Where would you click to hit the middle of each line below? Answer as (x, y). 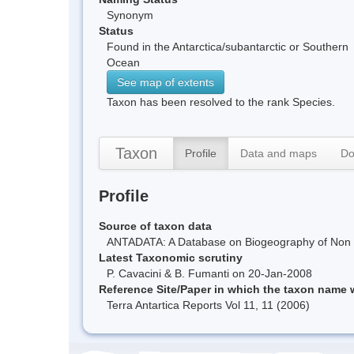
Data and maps (279, 153)
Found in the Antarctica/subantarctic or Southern (228, 46)
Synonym (130, 15)
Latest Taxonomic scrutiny (171, 257)
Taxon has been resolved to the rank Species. (221, 102)
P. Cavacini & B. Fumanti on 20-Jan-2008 (209, 273)
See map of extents (166, 82)
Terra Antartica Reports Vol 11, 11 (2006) (208, 305)
